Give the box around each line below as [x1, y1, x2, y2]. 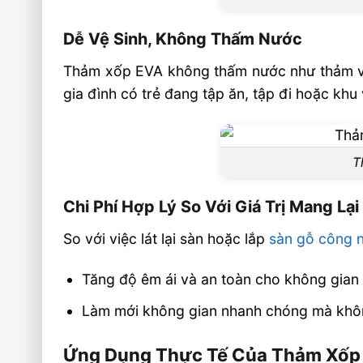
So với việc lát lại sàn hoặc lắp [63, 229, 270, 247]
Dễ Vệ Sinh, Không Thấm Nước [63, 29, 303, 49]
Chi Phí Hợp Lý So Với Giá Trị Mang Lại [63, 196, 360, 216]
